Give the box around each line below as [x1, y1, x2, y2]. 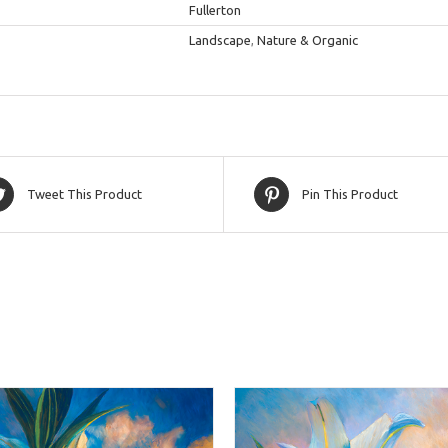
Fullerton [189, 3, 241, 17]
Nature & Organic [257, 33, 358, 47]
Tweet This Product [27, 187, 142, 201]
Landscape [189, 33, 251, 47]
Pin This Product [302, 187, 398, 201]
